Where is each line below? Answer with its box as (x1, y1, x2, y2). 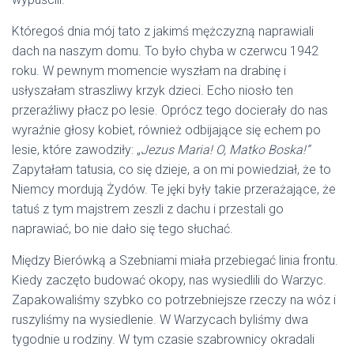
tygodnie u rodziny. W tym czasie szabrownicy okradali (12, 332, 314, 348)
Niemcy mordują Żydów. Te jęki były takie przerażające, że (12, 182, 336, 198)
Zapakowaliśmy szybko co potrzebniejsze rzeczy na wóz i (12, 292, 336, 308)
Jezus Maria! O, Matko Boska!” (141, 142, 310, 158)
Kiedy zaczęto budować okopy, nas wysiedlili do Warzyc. (12, 273, 326, 288)
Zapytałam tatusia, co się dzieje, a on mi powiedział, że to (12, 162, 331, 178)
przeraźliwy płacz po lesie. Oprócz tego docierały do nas (12, 103, 328, 119)
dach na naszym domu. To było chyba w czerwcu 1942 (12, 43, 318, 59)
